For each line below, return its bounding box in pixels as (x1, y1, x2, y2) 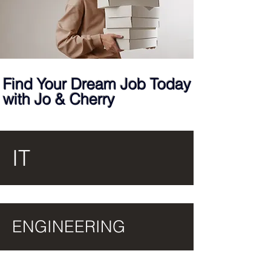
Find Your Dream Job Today (3, 75, 191, 93)
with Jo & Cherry (3, 90, 119, 108)
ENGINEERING (12, 217, 125, 237)
